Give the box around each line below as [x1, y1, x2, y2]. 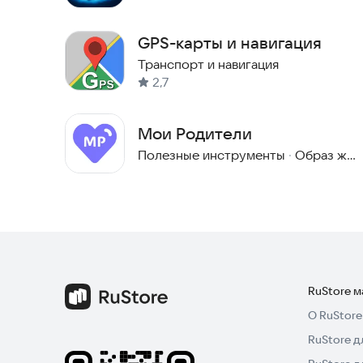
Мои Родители [138, 123, 252, 144]
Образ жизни [295, 147, 347, 164]
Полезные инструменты [138, 147, 285, 164]
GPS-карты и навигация [138, 32, 322, 53]
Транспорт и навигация [138, 56, 279, 73]
